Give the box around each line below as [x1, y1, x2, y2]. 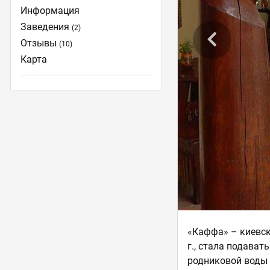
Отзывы [20, 37, 60, 49]
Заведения [20, 20, 72, 33]
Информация [20, 4, 80, 16]
